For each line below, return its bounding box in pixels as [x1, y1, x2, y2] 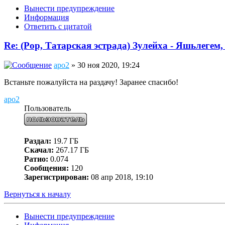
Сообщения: [24, 164, 69, 173]
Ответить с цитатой [24, 22, 92, 31]
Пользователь [24, 104, 71, 113]
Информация [24, 13, 69, 22]
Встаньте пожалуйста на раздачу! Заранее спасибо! [4, 78, 178, 87]
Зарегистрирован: [24, 173, 89, 182]
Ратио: [24, 155, 48, 164]
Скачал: [24, 146, 54, 155]
